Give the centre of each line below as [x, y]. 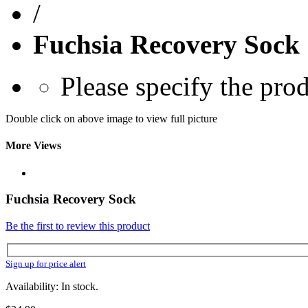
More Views [33, 146]
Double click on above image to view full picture [111, 119]
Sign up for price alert [46, 263]
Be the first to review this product [78, 226]
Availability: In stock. [52, 286]
